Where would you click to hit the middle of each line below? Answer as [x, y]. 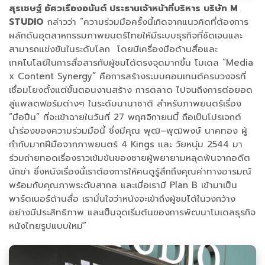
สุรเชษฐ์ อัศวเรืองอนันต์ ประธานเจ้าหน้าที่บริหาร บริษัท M [123, 9]
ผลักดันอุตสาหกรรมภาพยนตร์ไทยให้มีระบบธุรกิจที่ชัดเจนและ [126, 36]
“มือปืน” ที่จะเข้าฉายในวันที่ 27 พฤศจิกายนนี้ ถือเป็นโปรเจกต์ [125, 117]
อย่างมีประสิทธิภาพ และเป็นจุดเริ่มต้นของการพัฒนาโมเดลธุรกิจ [132, 213]
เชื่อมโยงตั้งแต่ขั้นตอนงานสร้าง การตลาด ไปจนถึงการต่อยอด [131, 90]
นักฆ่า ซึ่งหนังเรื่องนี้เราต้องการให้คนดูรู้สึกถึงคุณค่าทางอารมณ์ [130, 172]
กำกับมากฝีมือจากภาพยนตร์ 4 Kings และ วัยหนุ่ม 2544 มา [126, 145]
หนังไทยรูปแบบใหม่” [48, 226]
